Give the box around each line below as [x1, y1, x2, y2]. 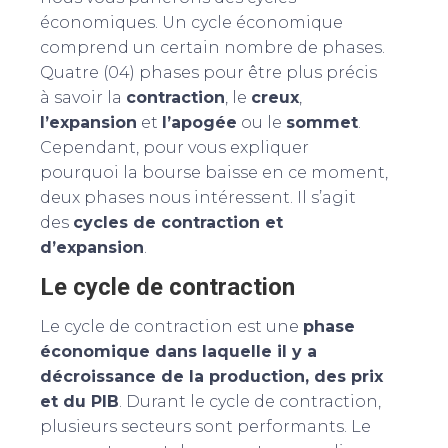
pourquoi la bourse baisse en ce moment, [40, 163, 388, 183]
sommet [286, 113, 358, 133]
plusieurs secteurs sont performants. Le [40, 417, 371, 437]
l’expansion [40, 113, 137, 133]
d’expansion [40, 238, 144, 258]
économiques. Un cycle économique [40, 13, 343, 33]
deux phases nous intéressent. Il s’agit [40, 188, 356, 208]
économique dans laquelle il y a [40, 342, 317, 362]
